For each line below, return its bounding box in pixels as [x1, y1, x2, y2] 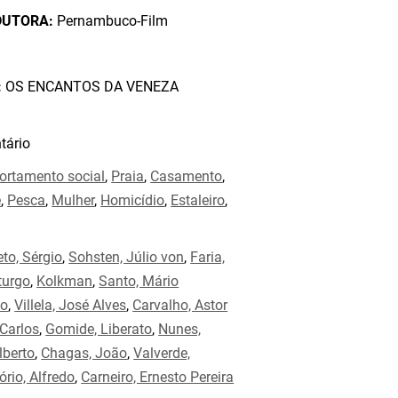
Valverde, [133, 345, 191, 362]
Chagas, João [41, 345, 128, 362]
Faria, [190, 249, 226, 266]
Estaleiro [171, 192, 226, 209]
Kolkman [36, 273, 93, 290]
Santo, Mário [99, 273, 179, 290]
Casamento [150, 168, 223, 185]
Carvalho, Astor [132, 297, 228, 314]
